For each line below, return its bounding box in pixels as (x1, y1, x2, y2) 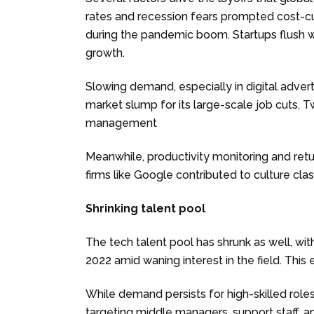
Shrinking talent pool (86, 201, 205, 215)
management (86, 116, 157, 130)
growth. (86, 46, 125, 60)
